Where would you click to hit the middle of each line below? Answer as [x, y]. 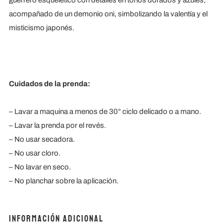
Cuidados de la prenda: [49, 83]
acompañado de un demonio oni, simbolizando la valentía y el [108, 14]
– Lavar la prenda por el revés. [57, 126]
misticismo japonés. [41, 28]
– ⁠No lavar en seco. [40, 167]
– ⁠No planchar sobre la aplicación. [63, 181]
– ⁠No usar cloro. [34, 153]
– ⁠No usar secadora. [42, 139]
